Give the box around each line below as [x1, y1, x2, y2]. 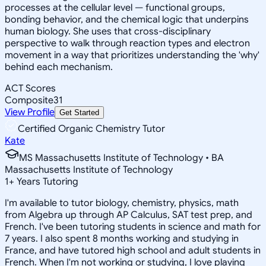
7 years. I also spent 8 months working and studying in [5, 232, 239, 245]
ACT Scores [5, 82, 56, 94]
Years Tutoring [14, 175, 78, 188]
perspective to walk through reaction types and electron [5, 37, 250, 49]
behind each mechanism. [5, 61, 113, 73]
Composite [5, 94, 53, 106]
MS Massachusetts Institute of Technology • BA [19, 151, 224, 164]
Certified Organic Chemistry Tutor [18, 122, 165, 135]
